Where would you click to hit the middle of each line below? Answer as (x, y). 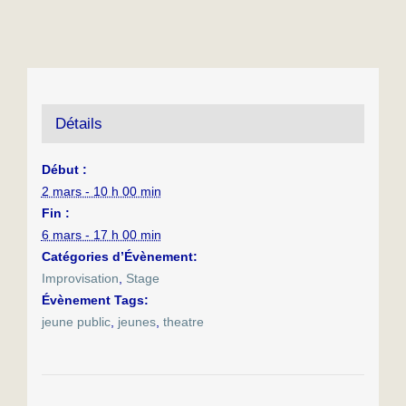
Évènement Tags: (95, 300)
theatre (183, 321)
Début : (64, 169)
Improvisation (80, 278)
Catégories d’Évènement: (119, 256)
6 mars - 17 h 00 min (101, 234)
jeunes (136, 321)
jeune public (76, 321)
